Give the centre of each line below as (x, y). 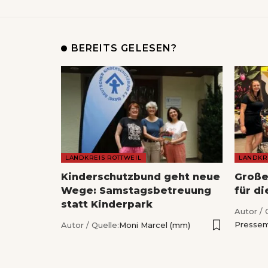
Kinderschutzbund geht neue (141, 176)
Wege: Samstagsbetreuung (136, 190)
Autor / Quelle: (90, 225)
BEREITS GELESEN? (124, 48)
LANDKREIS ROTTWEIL (103, 157)
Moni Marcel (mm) (155, 225)
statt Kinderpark (107, 204)
